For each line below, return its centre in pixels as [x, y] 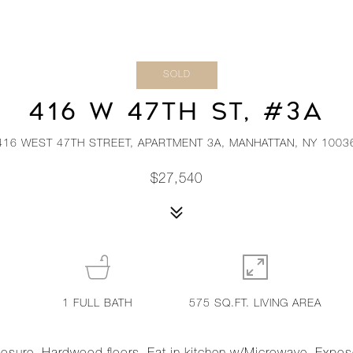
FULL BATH [103, 304]
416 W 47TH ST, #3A [176, 112]
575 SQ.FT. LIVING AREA [256, 304]
